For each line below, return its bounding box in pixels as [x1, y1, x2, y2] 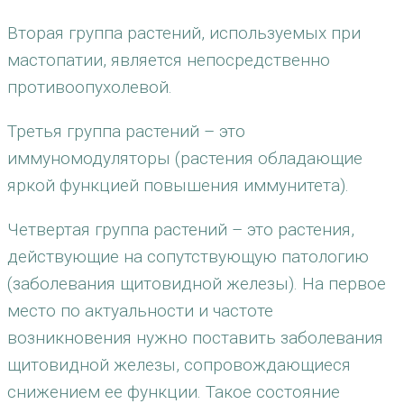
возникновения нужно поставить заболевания [7, 327, 383, 348]
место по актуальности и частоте [7, 300, 273, 321]
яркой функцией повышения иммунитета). [7, 175, 349, 196]
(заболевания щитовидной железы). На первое [7, 273, 386, 294]
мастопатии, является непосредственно [7, 50, 330, 70]
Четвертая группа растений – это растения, [7, 219, 354, 240]
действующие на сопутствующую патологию [7, 246, 369, 267]
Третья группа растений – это [7, 121, 245, 142]
